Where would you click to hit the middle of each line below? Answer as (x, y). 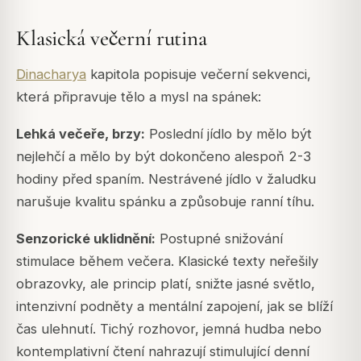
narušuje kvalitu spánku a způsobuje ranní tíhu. (165, 201)
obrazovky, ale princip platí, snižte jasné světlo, (166, 283)
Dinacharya (51, 74)
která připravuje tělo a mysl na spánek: (139, 96)
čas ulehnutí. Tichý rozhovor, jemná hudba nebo (169, 328)
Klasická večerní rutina (112, 39)
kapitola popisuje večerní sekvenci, (199, 74)
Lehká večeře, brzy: (81, 133)
